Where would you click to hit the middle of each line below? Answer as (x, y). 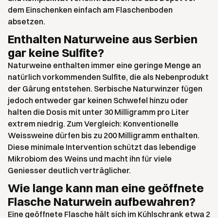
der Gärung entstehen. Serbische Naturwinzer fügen (105, 89)
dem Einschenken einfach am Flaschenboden (90, 10)
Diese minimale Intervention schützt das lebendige (102, 147)
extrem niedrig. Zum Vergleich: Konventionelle (93, 124)
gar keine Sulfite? (56, 53)
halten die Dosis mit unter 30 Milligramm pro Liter (99, 112)
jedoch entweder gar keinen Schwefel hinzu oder (98, 100)
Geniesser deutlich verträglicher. (69, 171)
